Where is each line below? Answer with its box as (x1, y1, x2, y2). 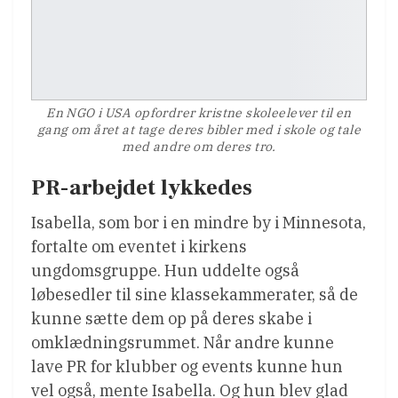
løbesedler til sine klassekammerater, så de (31, 284, 358, 306)
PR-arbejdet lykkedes (31, 173, 252, 203)
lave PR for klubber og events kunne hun (31, 356, 343, 378)
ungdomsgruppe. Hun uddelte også (31, 260, 299, 282)
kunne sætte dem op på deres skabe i (31, 308, 312, 330)
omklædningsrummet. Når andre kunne (31, 332, 334, 354)
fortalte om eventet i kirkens (31, 236, 247, 258)
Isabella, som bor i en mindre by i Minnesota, (31, 212, 366, 234)
